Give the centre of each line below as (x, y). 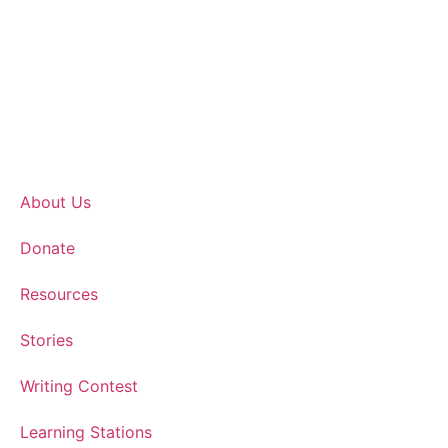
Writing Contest (79, 385)
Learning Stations (86, 431)
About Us (55, 201)
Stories (46, 339)
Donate (47, 247)
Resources (59, 293)
